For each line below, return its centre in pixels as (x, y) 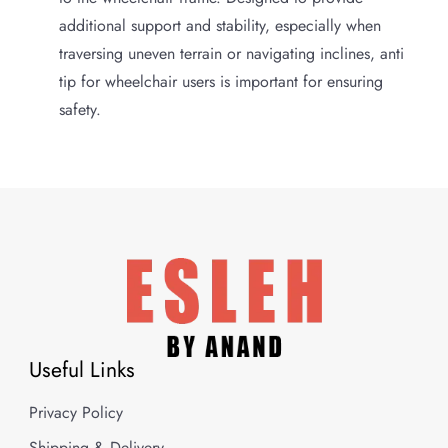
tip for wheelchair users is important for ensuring (221, 81)
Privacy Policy (76, 412)
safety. (80, 109)
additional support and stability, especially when (220, 25)
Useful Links (82, 369)
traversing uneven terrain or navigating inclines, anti (231, 53)
